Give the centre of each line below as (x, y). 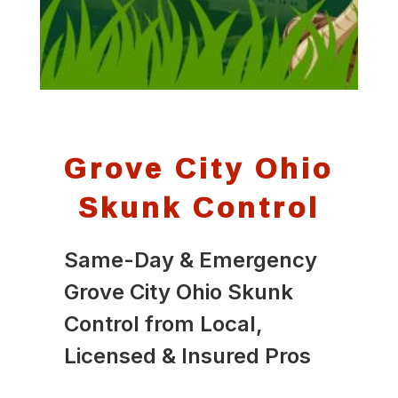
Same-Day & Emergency (190, 259)
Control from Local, (163, 323)
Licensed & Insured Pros (187, 355)
